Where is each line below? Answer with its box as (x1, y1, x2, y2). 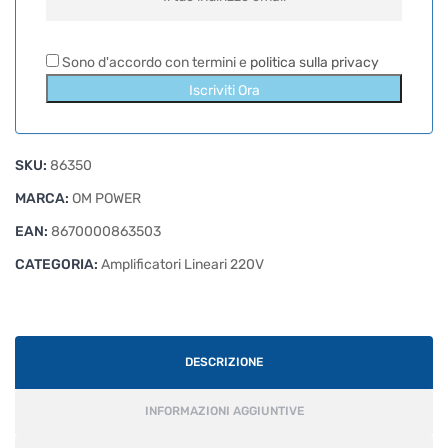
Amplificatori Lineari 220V (101, 256, 264, 274)
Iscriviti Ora (188, 82, 260, 100)
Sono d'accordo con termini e (59, 54, 250, 72)
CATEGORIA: (15, 256, 101, 274)
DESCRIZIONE (185, 355, 263, 370)
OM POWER (72, 190, 141, 208)
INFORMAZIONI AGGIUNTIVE (144, 404, 304, 419)
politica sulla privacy (250, 54, 379, 72)
